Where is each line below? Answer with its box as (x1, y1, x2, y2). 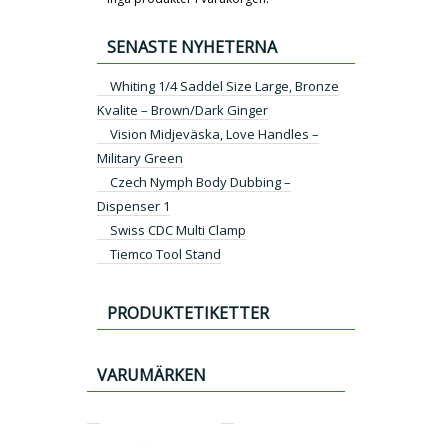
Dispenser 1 (97, 196, 170, 215)
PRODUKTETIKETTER (107, 301, 269, 324)
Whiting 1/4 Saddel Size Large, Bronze (110, 76, 339, 95)
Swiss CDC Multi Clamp (110, 220, 246, 239)
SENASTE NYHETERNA (107, 35, 277, 58)
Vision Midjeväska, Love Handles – (110, 124, 319, 143)
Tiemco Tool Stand (110, 244, 221, 263)
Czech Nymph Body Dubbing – (110, 172, 291, 191)
